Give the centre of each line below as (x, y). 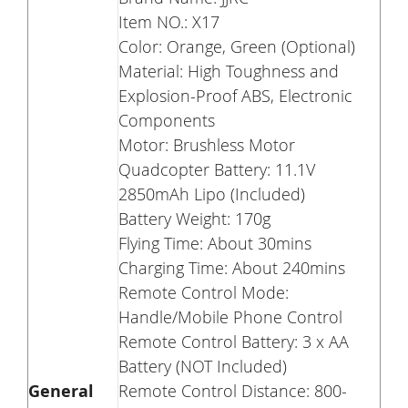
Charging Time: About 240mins (232, 268)
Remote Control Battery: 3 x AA (234, 342)
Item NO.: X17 (169, 22)
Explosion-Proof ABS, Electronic (235, 96)
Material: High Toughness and (229, 71)
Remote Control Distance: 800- (233, 391)
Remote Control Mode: (204, 293)
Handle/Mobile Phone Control (230, 317)
